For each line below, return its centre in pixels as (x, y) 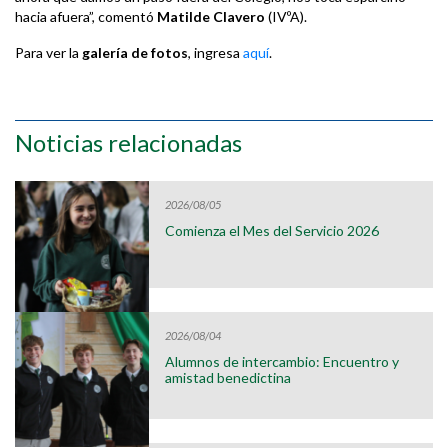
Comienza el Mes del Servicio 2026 (272, 230)
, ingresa (215, 53)
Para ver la (48, 53)
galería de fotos (135, 53)
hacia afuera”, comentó (86, 17)
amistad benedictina (228, 377)
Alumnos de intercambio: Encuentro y (282, 361)
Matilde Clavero (211, 17)
